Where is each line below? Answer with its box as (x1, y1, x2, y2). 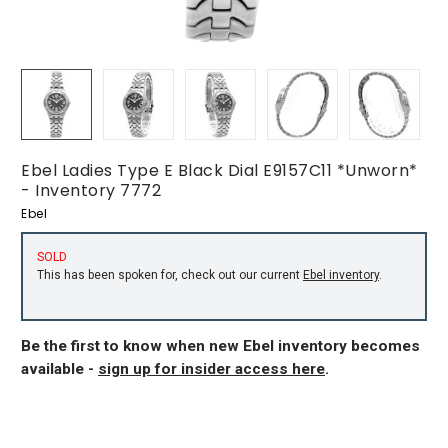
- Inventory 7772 (21, 179, 161, 202)
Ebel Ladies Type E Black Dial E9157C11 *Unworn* (21, 159, 418, 182)
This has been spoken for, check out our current (37, 267, 303, 282)
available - (21, 359, 98, 378)
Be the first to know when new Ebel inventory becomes (21, 336, 420, 355)
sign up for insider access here (98, 359, 325, 378)
